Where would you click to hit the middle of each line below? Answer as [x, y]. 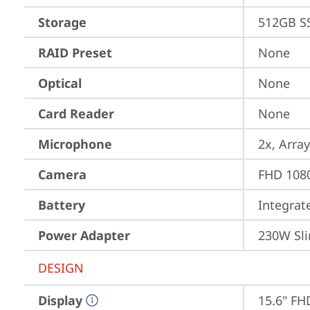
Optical [60, 83]
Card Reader [76, 113]
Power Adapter [84, 235]
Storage [62, 22]
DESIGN [61, 268]
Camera [62, 174]
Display [60, 300]
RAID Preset [75, 53]
